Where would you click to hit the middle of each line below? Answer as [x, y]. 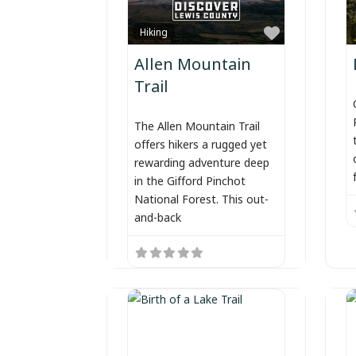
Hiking [154, 32]
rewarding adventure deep [202, 162]
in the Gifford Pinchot [190, 180]
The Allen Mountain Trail [197, 126]
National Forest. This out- [202, 199]
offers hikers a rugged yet [201, 144]
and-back [158, 217]
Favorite [310, 31]
